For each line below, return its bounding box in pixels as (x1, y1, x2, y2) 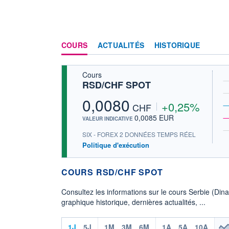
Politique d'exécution (82, 140, 149, 150)
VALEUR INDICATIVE (82, 114, 134, 122)
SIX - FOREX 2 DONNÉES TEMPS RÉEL (82, 130, 196, 139)
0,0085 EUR (134, 112, 174, 123)
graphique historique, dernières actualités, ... (61, 196, 205, 207)
